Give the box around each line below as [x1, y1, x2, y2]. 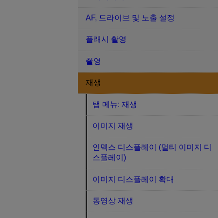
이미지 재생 [92, 121, 134, 130]
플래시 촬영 [86, 35, 127, 44]
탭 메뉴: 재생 [92, 100, 138, 109]
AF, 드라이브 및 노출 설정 [86, 14, 175, 22]
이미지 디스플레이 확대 [92, 175, 175, 183]
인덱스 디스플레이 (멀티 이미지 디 [92, 143, 212, 152]
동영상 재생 [92, 197, 134, 205]
